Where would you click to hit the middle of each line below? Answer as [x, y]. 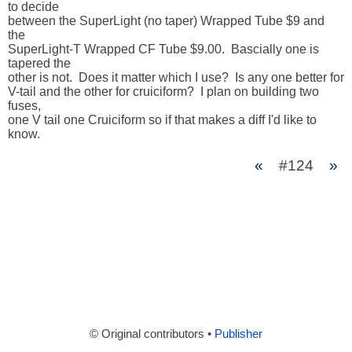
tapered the [39, 63]
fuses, [24, 106]
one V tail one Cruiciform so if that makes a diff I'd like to [162, 120]
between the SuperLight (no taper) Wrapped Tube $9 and [166, 21]
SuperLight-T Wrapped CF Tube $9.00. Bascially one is [163, 49]
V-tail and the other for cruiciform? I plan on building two [163, 92]
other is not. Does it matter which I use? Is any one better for [176, 77]
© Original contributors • [152, 334]
